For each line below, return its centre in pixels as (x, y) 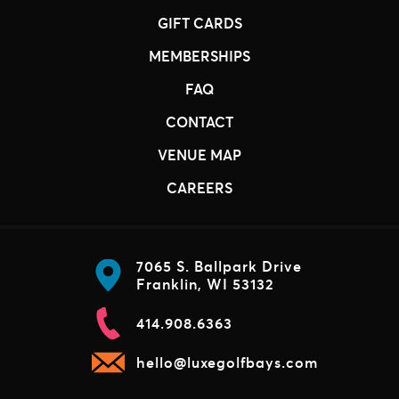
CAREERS (199, 187)
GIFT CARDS (199, 22)
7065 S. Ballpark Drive (219, 265)
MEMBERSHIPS (199, 55)
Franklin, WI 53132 (205, 283)
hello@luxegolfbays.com (227, 362)
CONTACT (199, 121)
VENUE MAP (199, 154)
